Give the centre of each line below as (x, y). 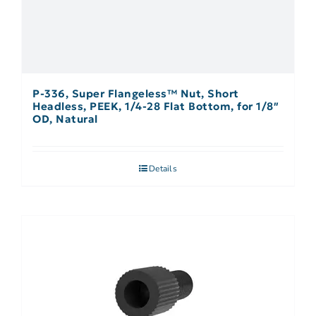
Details (163, 169)
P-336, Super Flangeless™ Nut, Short (136, 94)
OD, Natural (65, 119)
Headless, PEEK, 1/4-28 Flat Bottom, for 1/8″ (156, 107)
